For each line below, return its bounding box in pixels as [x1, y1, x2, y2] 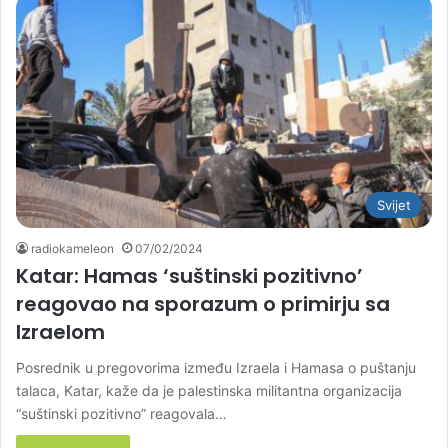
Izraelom [16, 317, 105, 346]
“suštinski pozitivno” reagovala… [16, 404, 227, 422]
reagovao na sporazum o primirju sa [16, 289, 390, 318]
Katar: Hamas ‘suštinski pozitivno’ [16, 261, 363, 290]
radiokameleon [31, 240, 114, 256]
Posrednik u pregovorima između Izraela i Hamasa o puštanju [16, 358, 416, 376]
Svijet [377, 196, 411, 213]
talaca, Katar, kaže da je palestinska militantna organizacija [16, 381, 402, 399]
